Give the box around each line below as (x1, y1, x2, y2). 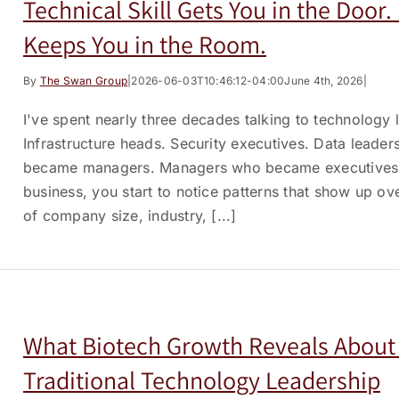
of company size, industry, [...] (23, 207, 237, 224)
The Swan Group (39, 74, 128, 87)
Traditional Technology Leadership (23, 363, 380, 396)
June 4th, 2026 (284, 74, 363, 87)
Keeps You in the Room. (23, 28, 266, 61)
